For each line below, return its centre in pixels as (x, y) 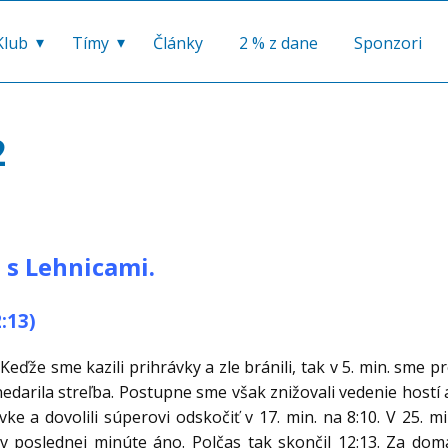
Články (178, 43)
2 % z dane (278, 43)
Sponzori (388, 43)
